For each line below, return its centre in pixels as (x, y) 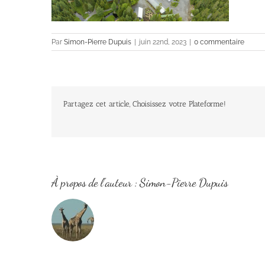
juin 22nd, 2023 (163, 42)
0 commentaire (219, 42)
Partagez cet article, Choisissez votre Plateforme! (145, 104)
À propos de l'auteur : (96, 183)
